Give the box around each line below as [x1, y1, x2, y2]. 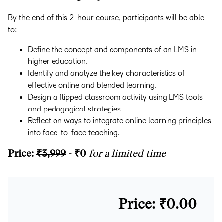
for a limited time [89, 149, 166, 159]
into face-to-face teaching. [28, 128, 120, 137]
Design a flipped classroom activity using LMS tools [28, 93, 203, 101]
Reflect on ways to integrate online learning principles [28, 116, 211, 125]
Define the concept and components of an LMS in [28, 45, 197, 54]
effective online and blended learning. [28, 81, 157, 89]
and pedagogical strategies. [28, 105, 123, 113]
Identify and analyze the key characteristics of [28, 69, 185, 77]
